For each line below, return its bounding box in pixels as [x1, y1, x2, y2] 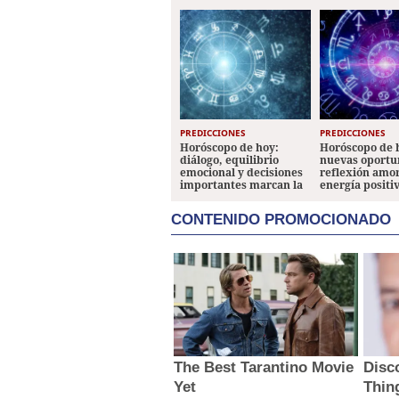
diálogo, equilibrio [180, 152, 279, 167]
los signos [320, 190, 372, 205]
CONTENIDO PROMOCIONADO [171, 211, 391, 228]
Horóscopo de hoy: [180, 140, 279, 155]
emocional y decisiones [180, 165, 303, 180]
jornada [180, 190, 222, 205]
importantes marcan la [180, 177, 303, 192]
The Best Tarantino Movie [174, 359, 354, 377]
